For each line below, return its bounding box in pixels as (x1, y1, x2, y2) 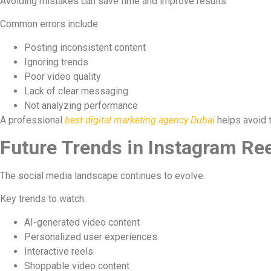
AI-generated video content (24, 216, 140, 228)
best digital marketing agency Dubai (65, 114, 215, 126)
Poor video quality (24, 70, 101, 82)
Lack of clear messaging (24, 85, 128, 97)
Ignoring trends (24, 56, 88, 68)
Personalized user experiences (24, 230, 157, 243)
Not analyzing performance (24, 99, 138, 111)
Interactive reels (24, 245, 93, 257)
